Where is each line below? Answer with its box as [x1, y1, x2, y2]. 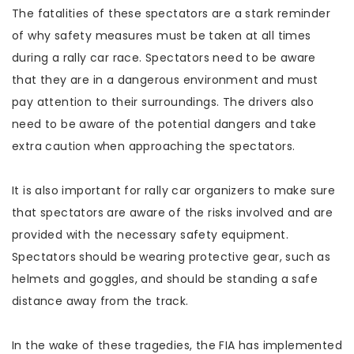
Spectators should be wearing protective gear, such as [12, 249, 331, 265]
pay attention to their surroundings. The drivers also [12, 94, 314, 110]
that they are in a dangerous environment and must [12, 72, 318, 88]
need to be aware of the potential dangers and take [12, 116, 316, 132]
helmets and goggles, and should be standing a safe [12, 271, 318, 287]
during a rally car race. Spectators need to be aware [12, 50, 316, 66]
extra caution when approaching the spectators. [12, 138, 296, 154]
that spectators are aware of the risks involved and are [12, 205, 333, 220]
